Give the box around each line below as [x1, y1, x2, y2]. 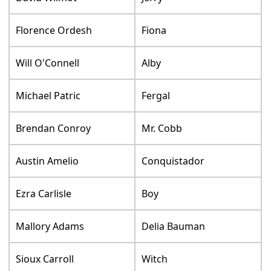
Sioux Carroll [16, 252, 74, 266]
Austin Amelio [16, 154, 79, 168]
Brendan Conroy [16, 121, 91, 135]
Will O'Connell [16, 56, 80, 70]
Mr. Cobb [142, 121, 183, 135]
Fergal [142, 88, 171, 102]
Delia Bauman [142, 219, 206, 233]
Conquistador [142, 154, 205, 168]
